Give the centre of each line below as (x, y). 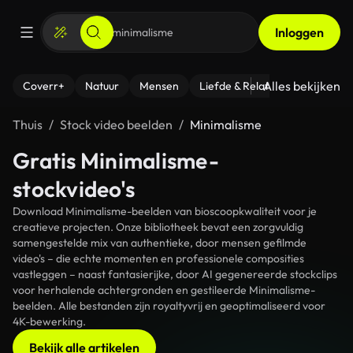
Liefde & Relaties (241, 86)
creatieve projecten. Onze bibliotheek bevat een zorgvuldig (158, 227)
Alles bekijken (302, 86)
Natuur (102, 86)
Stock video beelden (116, 124)
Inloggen (299, 32)
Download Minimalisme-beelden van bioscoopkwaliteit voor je (165, 211)
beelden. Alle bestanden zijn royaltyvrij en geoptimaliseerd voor (169, 306)
